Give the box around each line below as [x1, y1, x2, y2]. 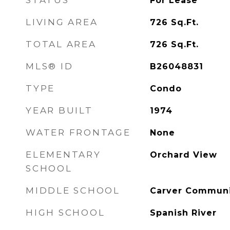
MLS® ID [26, 61, 73, 71]
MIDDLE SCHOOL [26, 185, 120, 196]
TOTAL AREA [26, 39, 97, 49]
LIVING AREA [26, 17, 98, 27]
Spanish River [149, 208, 217, 218]
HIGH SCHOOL [26, 207, 105, 218]
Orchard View [149, 150, 217, 160]
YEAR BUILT [26, 105, 93, 116]
